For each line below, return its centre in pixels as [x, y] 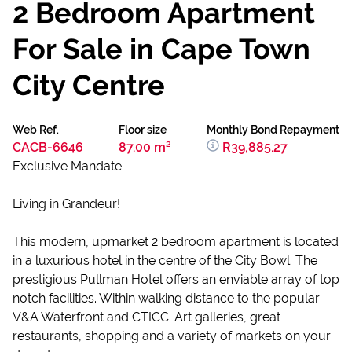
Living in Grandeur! [66, 204]
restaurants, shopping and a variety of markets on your [172, 336]
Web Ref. [36, 130]
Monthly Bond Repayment [273, 130]
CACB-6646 [48, 147]
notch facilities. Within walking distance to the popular [166, 298]
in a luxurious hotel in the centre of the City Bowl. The [165, 260]
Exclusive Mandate [67, 166]
